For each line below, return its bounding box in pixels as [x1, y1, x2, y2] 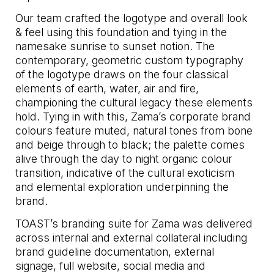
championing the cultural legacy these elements [15, 96, 253, 109]
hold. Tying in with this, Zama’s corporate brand [15, 110, 251, 124]
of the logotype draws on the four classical [15, 68, 229, 81]
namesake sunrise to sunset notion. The [15, 40, 215, 53]
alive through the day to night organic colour [15, 152, 233, 166]
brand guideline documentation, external [15, 245, 215, 259]
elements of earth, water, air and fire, [15, 82, 199, 95]
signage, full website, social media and [15, 259, 206, 273]
